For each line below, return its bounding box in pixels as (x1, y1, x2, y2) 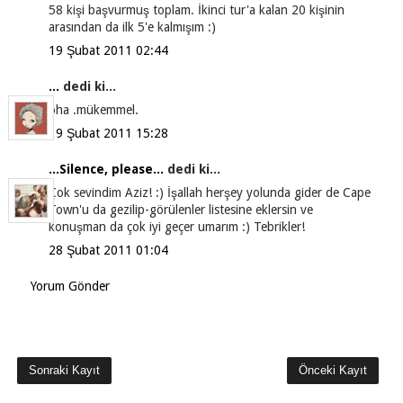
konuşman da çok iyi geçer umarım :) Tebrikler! (48, 219, 305, 234)
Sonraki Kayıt (28, 363, 100, 377)
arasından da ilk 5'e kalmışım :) (48, 20, 216, 34)
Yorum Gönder (30, 279, 110, 293)
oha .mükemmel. (48, 103, 139, 117)
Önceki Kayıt (299, 363, 368, 377)
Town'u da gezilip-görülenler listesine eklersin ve (48, 202, 313, 217)
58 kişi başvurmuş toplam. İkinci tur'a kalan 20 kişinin (48, 3, 345, 17)
